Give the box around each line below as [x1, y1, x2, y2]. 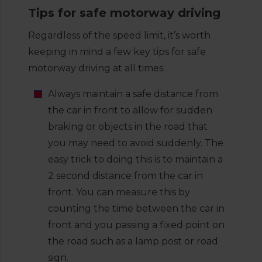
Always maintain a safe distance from [48, 88, 218, 99]
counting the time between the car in [48, 203, 225, 214]
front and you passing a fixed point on [48, 219, 225, 230]
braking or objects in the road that [48, 121, 208, 132]
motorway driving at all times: [28, 63, 165, 74]
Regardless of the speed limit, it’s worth [28, 30, 211, 41]
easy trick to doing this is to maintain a [48, 154, 223, 165]
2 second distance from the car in [48, 170, 203, 181]
